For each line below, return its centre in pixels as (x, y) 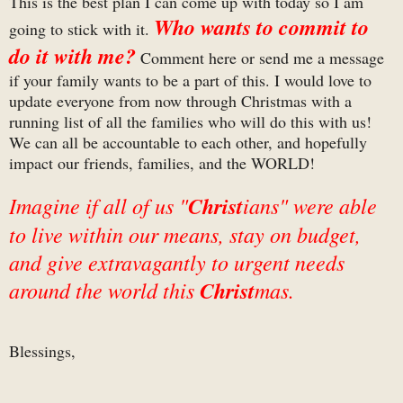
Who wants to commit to (261, 27)
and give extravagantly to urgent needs (177, 261)
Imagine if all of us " (99, 205)
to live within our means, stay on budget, (185, 233)
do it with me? (72, 55)
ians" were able (310, 205)
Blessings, (42, 350)
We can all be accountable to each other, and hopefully (188, 142)
